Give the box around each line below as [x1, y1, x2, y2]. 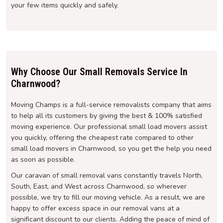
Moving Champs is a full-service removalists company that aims [11, 100, 212, 110]
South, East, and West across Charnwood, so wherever [11, 182, 187, 192]
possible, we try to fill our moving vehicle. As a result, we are [11, 193, 205, 203]
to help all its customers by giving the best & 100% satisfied [11, 111, 202, 121]
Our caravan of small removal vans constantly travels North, [11, 171, 203, 181]
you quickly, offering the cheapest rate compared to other [11, 133, 194, 143]
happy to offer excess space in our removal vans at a [11, 204, 180, 214]
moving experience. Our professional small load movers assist [11, 122, 207, 132]
